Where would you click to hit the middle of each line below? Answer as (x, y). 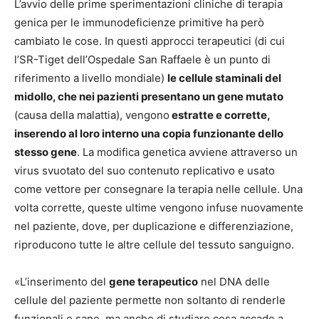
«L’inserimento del (62, 281)
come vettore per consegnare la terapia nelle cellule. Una (158, 189)
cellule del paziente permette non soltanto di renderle (150, 300)
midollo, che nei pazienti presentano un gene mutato (149, 96)
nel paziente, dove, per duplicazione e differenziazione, (154, 226)
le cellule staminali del (224, 78)
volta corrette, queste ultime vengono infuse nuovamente (159, 207)
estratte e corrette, (220, 115)
